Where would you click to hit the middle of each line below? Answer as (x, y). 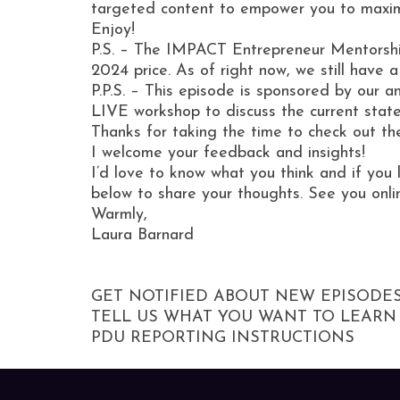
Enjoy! (113, 30)
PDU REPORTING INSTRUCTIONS (223, 338)
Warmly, (119, 215)
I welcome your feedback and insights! (231, 154)
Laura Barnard (142, 236)
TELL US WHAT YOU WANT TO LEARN (244, 318)
